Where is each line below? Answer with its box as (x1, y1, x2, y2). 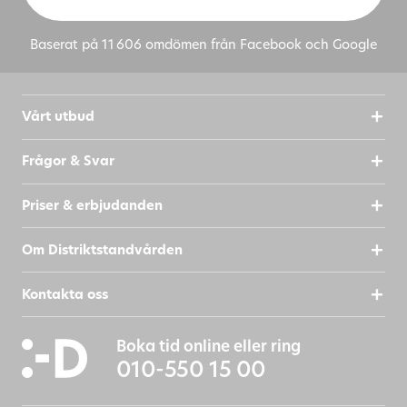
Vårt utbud (21, 107, 94, 126)
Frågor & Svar (21, 152, 114, 171)
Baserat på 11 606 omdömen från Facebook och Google (30, 35, 377, 53)
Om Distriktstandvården (21, 240, 183, 259)
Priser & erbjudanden (21, 195, 163, 214)
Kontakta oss (21, 284, 108, 303)
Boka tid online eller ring (115, 334, 301, 356)
